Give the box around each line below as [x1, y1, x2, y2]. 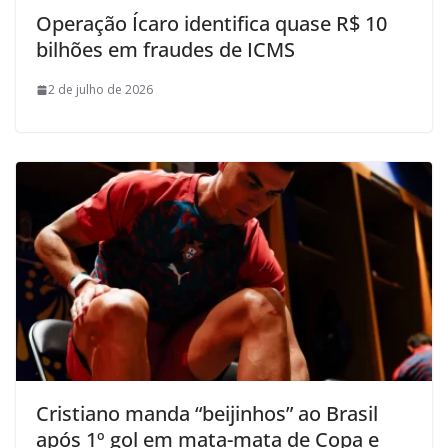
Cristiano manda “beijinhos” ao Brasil [36, 399, 378, 427]
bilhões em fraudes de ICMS [36, 36, 295, 64]
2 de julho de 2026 [48, 81, 153, 99]
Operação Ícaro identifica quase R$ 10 [36, 10, 387, 38]
